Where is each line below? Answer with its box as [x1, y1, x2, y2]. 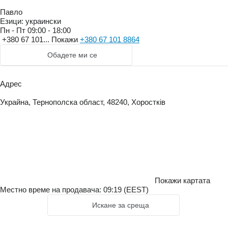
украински [23, 17, 61, 26]
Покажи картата [155, 176, 210, 185]
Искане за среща [92, 201, 149, 210]
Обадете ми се [47, 51, 97, 60]
